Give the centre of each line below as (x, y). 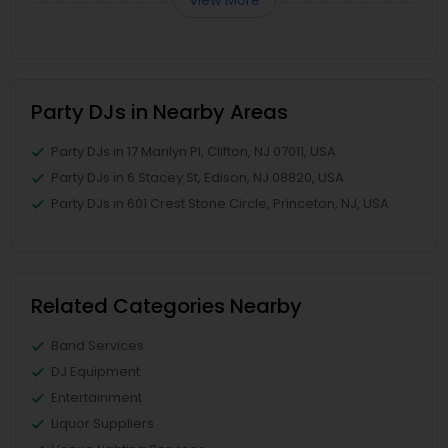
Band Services (97, 345)
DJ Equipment (95, 371)
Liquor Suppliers (102, 423)
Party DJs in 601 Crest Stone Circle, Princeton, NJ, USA (220, 203)
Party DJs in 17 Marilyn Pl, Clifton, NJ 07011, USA (193, 151)
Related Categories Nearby (166, 305)
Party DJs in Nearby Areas (159, 111)
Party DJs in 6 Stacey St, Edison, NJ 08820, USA (197, 177)
